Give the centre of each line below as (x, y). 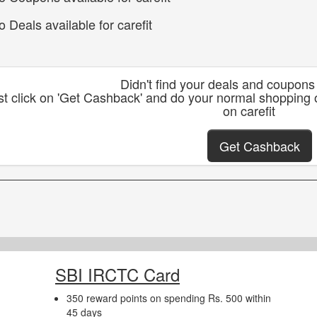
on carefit (249, 110)
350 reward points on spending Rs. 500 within (169, 298)
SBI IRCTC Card (117, 275)
